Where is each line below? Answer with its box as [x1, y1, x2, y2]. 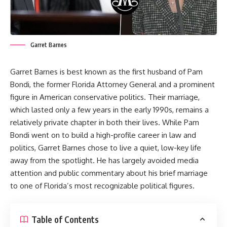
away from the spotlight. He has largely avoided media [10, 155, 199, 165]
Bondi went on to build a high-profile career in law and [10, 130, 196, 140]
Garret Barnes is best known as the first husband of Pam [10, 66, 203, 77]
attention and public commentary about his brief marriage [10, 168, 208, 178]
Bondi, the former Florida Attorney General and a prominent [10, 79, 215, 89]
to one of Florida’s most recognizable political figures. [10, 180, 195, 191]
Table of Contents [31, 213, 99, 225]
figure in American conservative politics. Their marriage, [10, 92, 200, 102]
